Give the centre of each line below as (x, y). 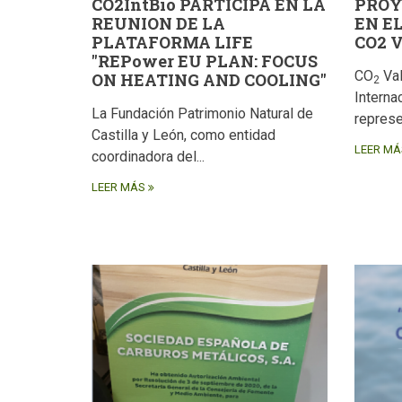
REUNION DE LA (158, 24)
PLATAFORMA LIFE (172, 43)
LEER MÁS (118, 188)
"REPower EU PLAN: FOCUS (205, 61)
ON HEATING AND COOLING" (209, 80)
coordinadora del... (148, 157)
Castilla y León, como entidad (184, 135)
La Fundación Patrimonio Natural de (202, 114)
